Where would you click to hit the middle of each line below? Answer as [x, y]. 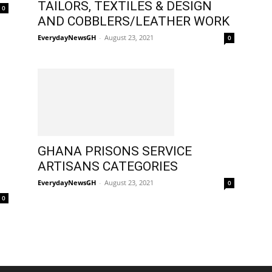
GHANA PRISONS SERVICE [115, 151]
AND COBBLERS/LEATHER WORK [134, 21]
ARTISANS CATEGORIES [108, 166]
